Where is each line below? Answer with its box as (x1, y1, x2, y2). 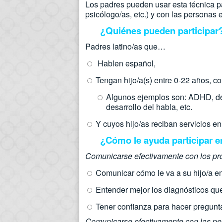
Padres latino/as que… (85, 41, 166, 52)
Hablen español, (96, 57, 156, 69)
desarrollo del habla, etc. (106, 101, 192, 112)
